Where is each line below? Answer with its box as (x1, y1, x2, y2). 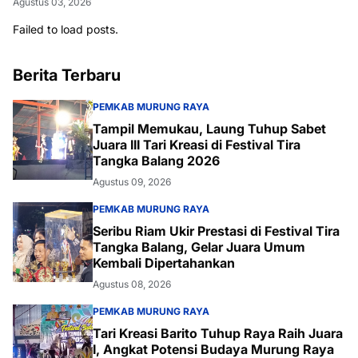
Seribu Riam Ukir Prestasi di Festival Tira (93, 223, 340, 240)
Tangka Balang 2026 (93, 153, 220, 169)
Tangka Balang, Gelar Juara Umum (93, 239, 305, 256)
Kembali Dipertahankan (93, 255, 235, 272)
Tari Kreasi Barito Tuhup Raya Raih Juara (93, 325, 343, 342)
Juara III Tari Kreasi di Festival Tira (93, 137, 300, 153)
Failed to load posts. (13, 22, 118, 37)
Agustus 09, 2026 (93, 176, 171, 189)
